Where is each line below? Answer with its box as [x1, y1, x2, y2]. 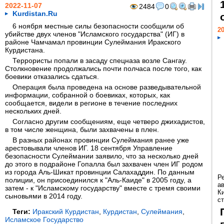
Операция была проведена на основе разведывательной [12, 83, 201, 91]
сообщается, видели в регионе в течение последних [5, 99, 177, 107]
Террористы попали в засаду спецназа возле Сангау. [12, 56, 187, 64]
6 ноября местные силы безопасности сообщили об [12, 22, 184, 30]
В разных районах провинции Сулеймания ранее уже [12, 136, 189, 144]
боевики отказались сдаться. [5, 72, 99, 80]
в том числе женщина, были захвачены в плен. [5, 125, 159, 133]
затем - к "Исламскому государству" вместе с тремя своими [5, 184, 200, 192]
